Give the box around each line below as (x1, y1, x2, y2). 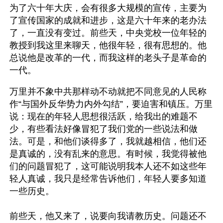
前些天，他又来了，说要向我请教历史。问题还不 (9, 211, 207, 221)
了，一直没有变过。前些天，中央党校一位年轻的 (9, 28, 207, 38)
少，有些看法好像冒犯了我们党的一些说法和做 (9, 124, 198, 134)
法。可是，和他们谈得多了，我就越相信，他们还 (9, 136, 207, 146)
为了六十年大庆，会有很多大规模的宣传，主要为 (9, 3, 207, 13)
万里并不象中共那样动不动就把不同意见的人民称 (9, 87, 207, 97)
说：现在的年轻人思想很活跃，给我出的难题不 (9, 111, 198, 121)
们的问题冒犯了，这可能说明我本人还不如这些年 (9, 161, 207, 171)
